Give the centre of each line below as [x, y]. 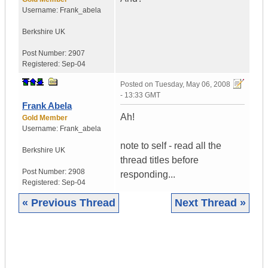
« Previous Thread [69, 203]
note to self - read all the [171, 146]
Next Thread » [210, 203]
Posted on [138, 85]
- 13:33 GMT [140, 95]
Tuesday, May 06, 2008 [193, 85]
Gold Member [45, 118]
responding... [148, 175]
